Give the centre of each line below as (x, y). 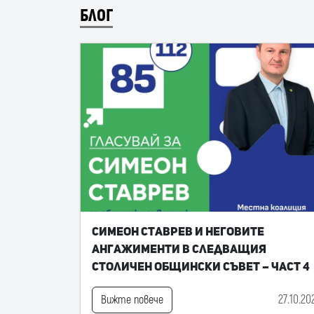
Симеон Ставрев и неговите (178, 231)
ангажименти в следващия (179, 249)
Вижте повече (132, 300)
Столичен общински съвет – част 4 (201, 266)
